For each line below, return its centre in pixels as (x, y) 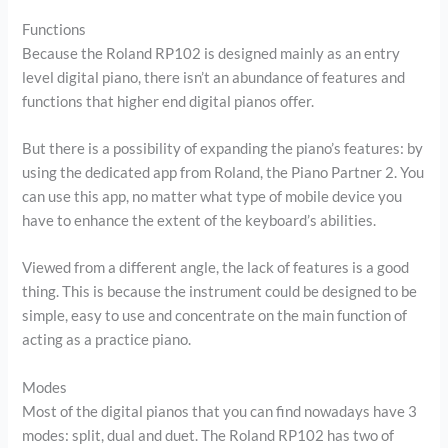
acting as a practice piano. (107, 340)
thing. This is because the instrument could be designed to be (220, 292)
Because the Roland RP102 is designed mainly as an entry (211, 53)
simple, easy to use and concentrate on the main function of (215, 316)
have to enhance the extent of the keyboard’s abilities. (199, 220)
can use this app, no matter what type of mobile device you (212, 196)
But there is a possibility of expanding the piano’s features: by (223, 148)
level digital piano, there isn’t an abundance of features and (214, 77)
